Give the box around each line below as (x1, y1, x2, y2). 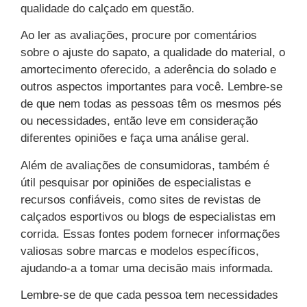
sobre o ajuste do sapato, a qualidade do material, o (21, 46, 285, 60)
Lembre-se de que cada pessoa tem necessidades (21, 288, 278, 302)
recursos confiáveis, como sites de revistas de (21, 193, 260, 206)
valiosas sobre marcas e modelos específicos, (21, 244, 259, 258)
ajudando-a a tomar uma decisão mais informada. (21, 261, 273, 275)
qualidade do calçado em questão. (21, 2, 195, 16)
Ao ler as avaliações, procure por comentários (21, 29, 257, 42)
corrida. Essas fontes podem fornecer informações (21, 227, 280, 241)
